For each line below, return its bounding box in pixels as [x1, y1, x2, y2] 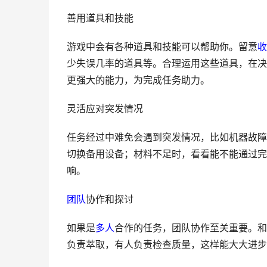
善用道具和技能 [67, 13, 133, 24]
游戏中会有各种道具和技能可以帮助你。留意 [67, 41, 257, 52]
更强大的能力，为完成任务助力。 [67, 74, 210, 86]
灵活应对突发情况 [67, 103, 143, 114]
